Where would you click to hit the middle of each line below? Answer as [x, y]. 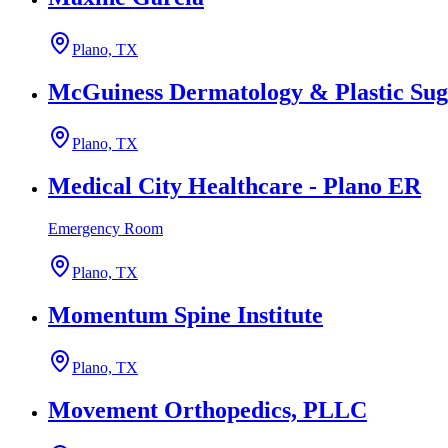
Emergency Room [105, 229]
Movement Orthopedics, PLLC [207, 409]
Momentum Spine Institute [185, 315]
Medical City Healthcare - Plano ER [234, 186]
